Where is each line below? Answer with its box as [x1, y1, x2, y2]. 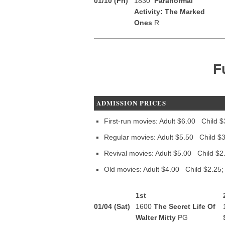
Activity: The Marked [134, 8, 205, 16]
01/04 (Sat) [94, 202, 130, 210]
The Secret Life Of [154, 202, 215, 210]
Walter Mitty [136, 213, 176, 221]
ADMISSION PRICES [96, 98, 166, 107]
